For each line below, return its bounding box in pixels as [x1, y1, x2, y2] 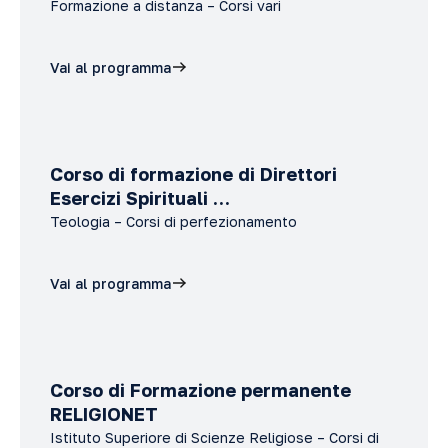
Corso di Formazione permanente [50, 379, 351, 401]
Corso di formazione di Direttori [50, 163, 337, 185]
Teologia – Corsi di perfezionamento [50, 213, 297, 230]
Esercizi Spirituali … [50, 187, 230, 209]
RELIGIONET [50, 403, 158, 425]
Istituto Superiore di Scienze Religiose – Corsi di [50, 429, 379, 446]
